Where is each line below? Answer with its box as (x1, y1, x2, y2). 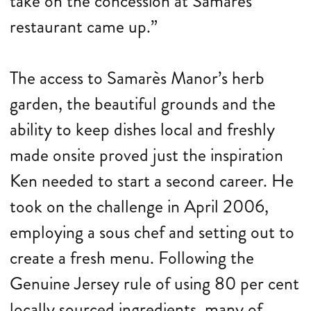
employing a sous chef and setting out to (10, 219, 294, 245)
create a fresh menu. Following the (10, 245, 254, 271)
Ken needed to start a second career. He (10, 168, 294, 194)
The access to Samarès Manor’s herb (10, 65, 264, 91)
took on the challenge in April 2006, (10, 194, 269, 219)
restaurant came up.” (10, 14, 158, 40)
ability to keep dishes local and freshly (10, 117, 275, 142)
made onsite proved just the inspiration (10, 142, 283, 168)
